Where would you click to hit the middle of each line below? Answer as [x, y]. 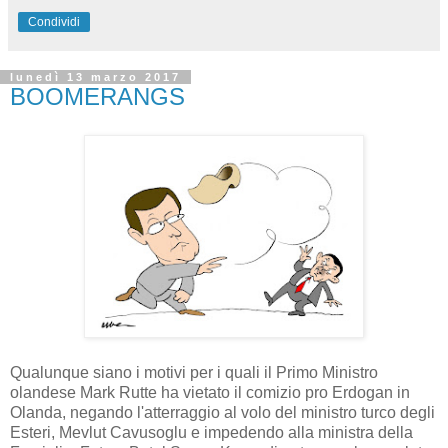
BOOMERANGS [97, 97]
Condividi [54, 22]
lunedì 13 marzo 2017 [95, 77]
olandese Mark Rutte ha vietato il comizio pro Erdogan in [210, 392]
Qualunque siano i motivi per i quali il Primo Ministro [194, 372]
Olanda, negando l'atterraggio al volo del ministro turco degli [222, 412]
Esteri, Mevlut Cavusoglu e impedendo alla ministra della [211, 432]
